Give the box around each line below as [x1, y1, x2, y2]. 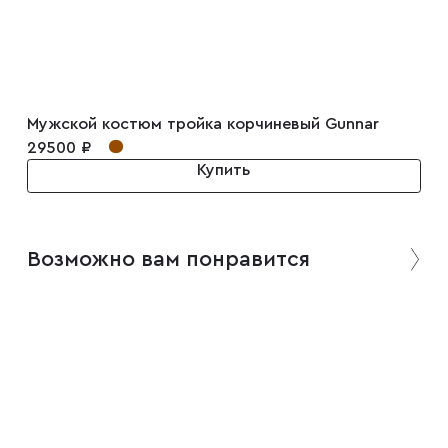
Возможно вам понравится [26, 248, 310, 270]
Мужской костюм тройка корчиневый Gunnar [26, 116, 379, 133]
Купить [197, 162, 251, 179]
